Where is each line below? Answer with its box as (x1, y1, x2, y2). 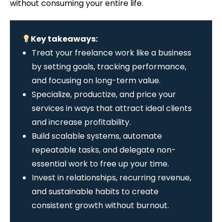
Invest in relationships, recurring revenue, (32, 172, 191, 184)
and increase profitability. (32, 116, 131, 128)
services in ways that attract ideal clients (32, 103, 192, 114)
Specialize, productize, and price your (32, 89, 176, 101)
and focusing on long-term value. (32, 75, 161, 87)
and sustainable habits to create (32, 186, 159, 198)
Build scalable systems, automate (32, 130, 162, 142)
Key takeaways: (31, 33, 98, 45)
